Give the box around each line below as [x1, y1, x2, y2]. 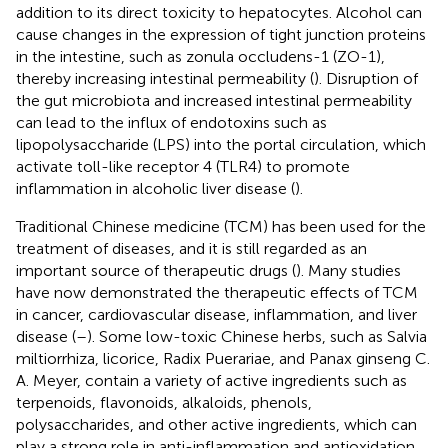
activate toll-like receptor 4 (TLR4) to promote [16, 156, 350, 176]
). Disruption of [314, 68, 418, 88]
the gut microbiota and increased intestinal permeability [16, 90, 412, 110]
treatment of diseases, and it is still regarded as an [16, 238, 367, 258]
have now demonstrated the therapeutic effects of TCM [16, 282, 418, 302]
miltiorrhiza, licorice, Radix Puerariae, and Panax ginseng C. [16, 348, 430, 368]
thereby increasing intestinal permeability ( [16, 68, 314, 88]
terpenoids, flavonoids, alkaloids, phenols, [16, 392, 312, 412]
